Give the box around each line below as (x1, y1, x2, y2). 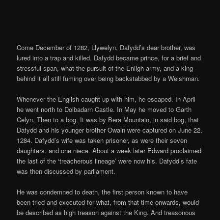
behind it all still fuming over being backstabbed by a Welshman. (17, 73, 200, 83)
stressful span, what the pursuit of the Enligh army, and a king (17, 63, 193, 73)
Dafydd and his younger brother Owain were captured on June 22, (17, 125, 203, 135)
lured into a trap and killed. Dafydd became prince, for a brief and (17, 53, 201, 62)
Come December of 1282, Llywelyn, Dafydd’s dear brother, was (17, 42, 196, 52)
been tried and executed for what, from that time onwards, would (17, 197, 199, 207)
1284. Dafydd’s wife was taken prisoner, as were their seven (17, 136, 188, 145)
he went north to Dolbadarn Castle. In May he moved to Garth (17, 105, 192, 114)
